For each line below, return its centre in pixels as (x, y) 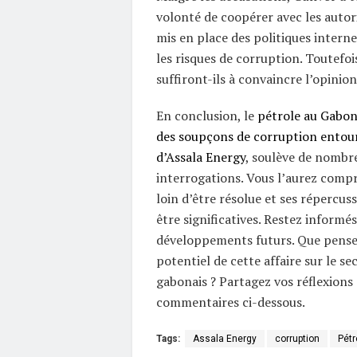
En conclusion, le (206, 115)
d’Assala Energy (200, 157)
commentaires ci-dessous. (230, 302)
